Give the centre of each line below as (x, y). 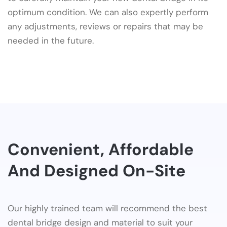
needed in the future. (51, 41)
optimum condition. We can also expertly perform (108, 12)
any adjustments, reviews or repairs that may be (105, 27)
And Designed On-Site (97, 171)
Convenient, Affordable (101, 150)
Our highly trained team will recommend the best (107, 209)
